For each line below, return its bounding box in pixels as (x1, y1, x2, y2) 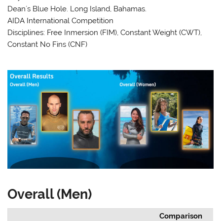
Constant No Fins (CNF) (7, 39, 88, 49)
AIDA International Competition (7, 16, 114, 25)
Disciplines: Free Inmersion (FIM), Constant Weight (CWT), (7, 28, 202, 37)
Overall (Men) (7, 185, 92, 202)
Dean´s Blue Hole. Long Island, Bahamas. (7, 4, 147, 13)
